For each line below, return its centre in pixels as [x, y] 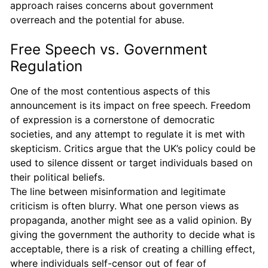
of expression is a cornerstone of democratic [112, 119]
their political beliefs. [57, 177]
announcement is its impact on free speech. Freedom [130, 105]
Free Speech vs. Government [109, 49]
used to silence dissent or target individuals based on [131, 162]
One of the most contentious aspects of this [110, 91]
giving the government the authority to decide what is [133, 234]
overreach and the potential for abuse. [97, 19]
